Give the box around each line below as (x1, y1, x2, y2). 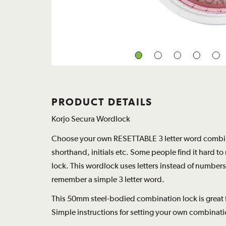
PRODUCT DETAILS (51, 96, 152, 108)
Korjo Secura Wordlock (51, 114, 130, 124)
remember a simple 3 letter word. (51, 174, 164, 184)
